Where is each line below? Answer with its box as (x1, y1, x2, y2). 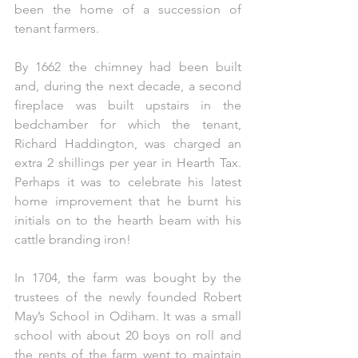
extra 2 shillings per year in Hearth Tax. (14, 154, 241, 170)
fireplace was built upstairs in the (14, 97, 241, 113)
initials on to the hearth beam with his (14, 212, 241, 228)
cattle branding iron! (14, 231, 131, 247)
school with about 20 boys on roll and (14, 327, 241, 343)
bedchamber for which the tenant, (14, 116, 241, 132)
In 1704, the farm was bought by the (14, 269, 241, 285)
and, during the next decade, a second (14, 78, 241, 93)
